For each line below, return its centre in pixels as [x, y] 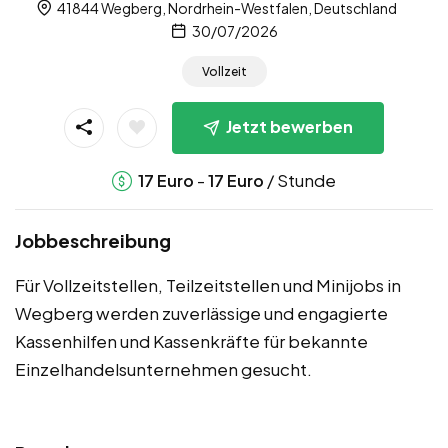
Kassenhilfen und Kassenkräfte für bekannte [191, 341]
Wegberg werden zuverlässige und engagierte [201, 313]
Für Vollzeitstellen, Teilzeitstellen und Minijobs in [208, 285]
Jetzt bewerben [289, 127]
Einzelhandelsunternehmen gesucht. [163, 369]
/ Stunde [300, 180]
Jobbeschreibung [93, 240]
